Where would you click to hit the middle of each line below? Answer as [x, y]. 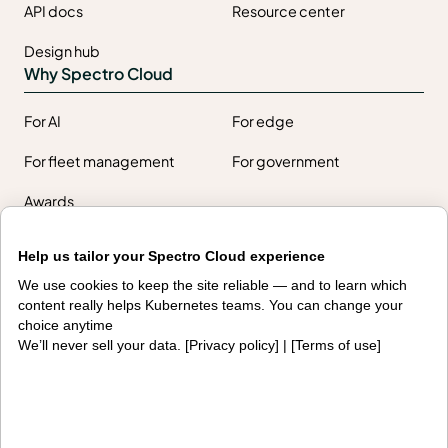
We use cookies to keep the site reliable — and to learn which [212, 285]
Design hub [62, 51]
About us [261, 311]
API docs [53, 11]
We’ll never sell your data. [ [103, 345]
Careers [259, 391]
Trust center [64, 351]
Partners [55, 414]
